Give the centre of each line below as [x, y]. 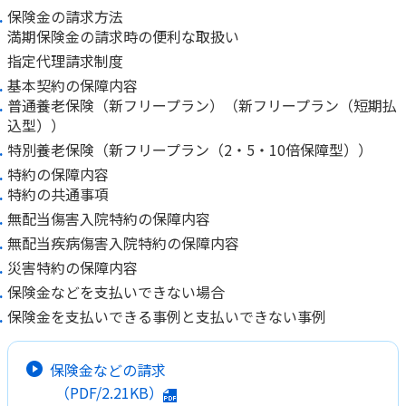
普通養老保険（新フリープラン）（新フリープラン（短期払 [202, 105]
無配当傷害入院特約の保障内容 [109, 218]
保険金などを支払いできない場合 [116, 291]
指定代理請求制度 [65, 60]
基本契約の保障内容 [72, 85]
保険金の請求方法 [65, 16]
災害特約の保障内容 [72, 267]
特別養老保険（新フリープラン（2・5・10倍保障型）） [190, 149]
